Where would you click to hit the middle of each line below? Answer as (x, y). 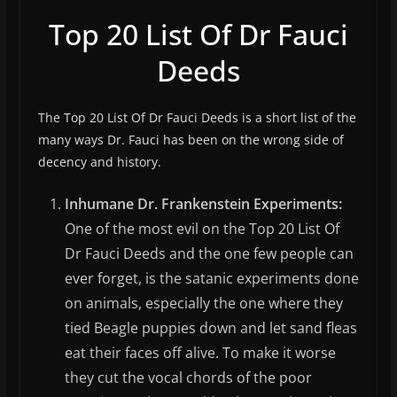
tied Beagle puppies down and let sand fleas (210, 328)
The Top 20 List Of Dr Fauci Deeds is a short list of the (197, 118)
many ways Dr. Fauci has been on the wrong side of (191, 140)
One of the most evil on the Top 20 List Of (202, 229)
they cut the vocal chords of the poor (188, 378)
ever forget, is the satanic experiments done (211, 279)
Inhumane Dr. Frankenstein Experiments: (203, 204)
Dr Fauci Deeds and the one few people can (209, 254)
